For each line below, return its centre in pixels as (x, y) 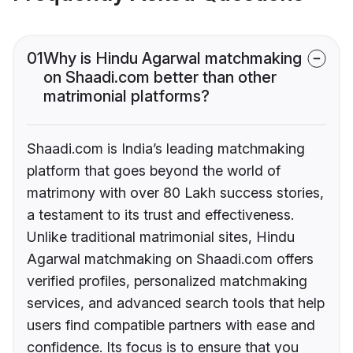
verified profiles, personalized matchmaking (167, 281)
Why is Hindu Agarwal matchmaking (173, 59)
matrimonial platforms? (126, 97)
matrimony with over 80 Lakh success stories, (175, 193)
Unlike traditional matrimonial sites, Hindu (161, 237)
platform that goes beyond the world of (154, 171)
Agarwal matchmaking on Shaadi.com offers (170, 259)
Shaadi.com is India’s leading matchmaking (166, 149)
